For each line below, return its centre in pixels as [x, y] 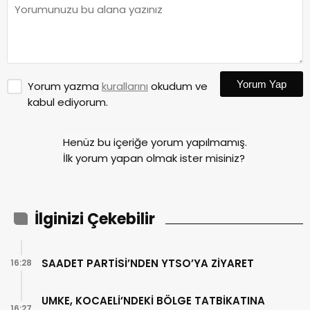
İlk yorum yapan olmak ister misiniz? [154, 158]
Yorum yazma [65, 86]
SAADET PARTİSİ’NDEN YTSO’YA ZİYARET [148, 263]
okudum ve [178, 86]
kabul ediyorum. [68, 102]
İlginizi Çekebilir [95, 219]
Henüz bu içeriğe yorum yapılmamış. [155, 143]
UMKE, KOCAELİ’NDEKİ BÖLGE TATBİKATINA [153, 301]
